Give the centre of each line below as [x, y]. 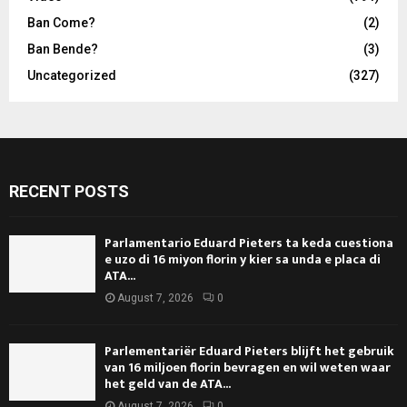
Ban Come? [61, 22]
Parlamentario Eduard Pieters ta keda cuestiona [249, 243]
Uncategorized [72, 75]
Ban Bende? [63, 49]
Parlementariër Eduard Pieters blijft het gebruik [249, 351]
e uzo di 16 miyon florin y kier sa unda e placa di [243, 259]
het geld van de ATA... [168, 383]
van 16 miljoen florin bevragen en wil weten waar [248, 367]
